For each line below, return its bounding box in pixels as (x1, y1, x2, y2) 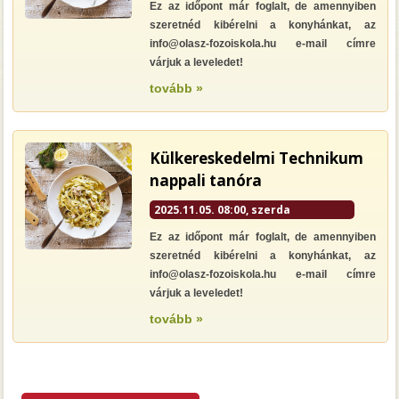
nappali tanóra (150, 170, 263, 191)
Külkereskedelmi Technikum (150, 148, 364, 168)
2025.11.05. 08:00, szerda (154, 202, 291, 217)
